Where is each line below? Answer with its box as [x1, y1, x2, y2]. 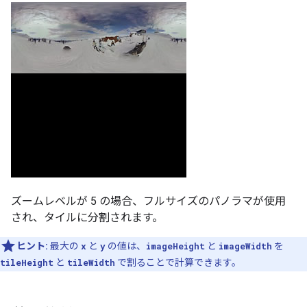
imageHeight [146, 240, 205, 251]
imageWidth [219, 240, 272, 251]
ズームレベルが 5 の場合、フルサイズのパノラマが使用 [11, 194, 286, 208]
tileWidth [67, 256, 115, 268]
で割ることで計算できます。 [115, 256, 241, 268]
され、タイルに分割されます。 [11, 210, 163, 224]
